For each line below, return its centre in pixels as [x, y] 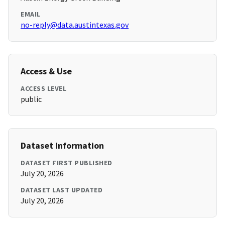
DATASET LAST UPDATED [62, 190]
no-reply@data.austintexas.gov [75, 25]
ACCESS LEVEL [43, 89]
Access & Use [46, 71]
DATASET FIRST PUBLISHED [67, 163]
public [31, 99]
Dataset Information [62, 146]
